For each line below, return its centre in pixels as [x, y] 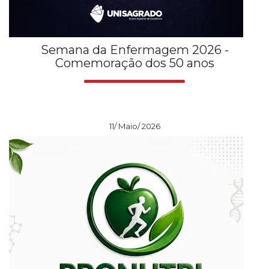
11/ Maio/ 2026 [134, 126]
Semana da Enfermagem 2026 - [134, 50]
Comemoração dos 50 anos [134, 63]
